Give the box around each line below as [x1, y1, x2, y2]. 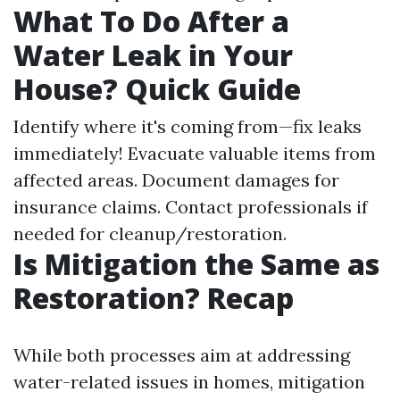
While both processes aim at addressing [13, 344, 350, 366]
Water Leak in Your [13, 36, 293, 74]
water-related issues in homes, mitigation [13, 371, 365, 393]
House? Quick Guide [13, 70, 301, 108]
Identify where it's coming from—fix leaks [13, 115, 362, 137]
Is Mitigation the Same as [13, 245, 379, 283]
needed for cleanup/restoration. [13, 222, 287, 245]
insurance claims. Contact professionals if [13, 196, 368, 218]
